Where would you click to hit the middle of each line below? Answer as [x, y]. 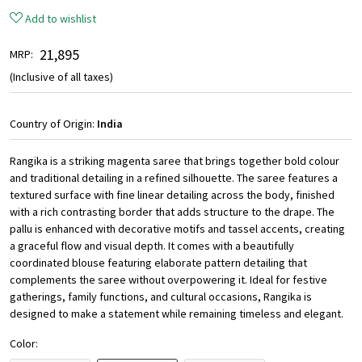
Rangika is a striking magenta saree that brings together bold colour [175, 161]
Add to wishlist [61, 19]
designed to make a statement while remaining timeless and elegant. [177, 314]
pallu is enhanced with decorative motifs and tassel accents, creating [177, 229]
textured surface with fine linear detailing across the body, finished [172, 195]
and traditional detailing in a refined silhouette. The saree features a [174, 178]
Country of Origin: [53, 124]
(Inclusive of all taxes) [61, 77]
